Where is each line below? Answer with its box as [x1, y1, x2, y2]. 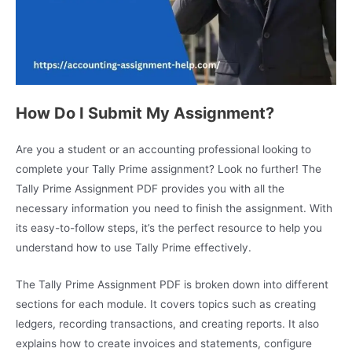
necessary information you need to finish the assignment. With [16, 201, 332, 214]
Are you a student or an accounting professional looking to [16, 142, 311, 156]
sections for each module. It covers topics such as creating [16, 297, 316, 310]
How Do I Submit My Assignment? [16, 103, 274, 123]
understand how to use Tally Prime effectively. [16, 240, 255, 254]
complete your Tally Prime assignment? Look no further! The [16, 162, 321, 175]
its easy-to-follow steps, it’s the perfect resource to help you [16, 221, 322, 234]
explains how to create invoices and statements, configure [16, 336, 312, 350]
